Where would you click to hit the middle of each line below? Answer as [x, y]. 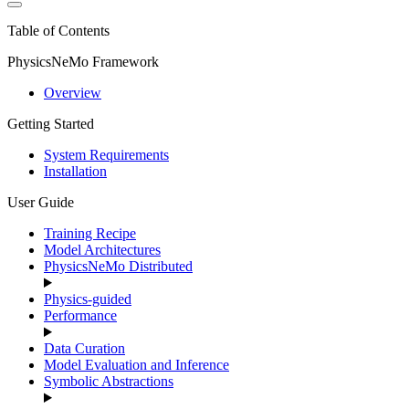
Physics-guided [88, 299]
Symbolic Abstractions [109, 381]
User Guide [41, 202]
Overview [73, 93]
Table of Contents [58, 31]
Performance [80, 315]
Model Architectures [102, 250]
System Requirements [106, 155]
